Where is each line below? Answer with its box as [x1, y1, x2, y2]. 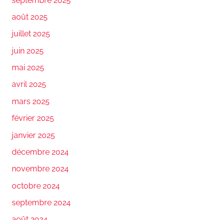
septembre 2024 [12, 198, 71, 208]
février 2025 [12, 113, 54, 123]
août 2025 [12, 12, 48, 22]
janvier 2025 [12, 130, 55, 140]
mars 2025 [12, 96, 50, 106]
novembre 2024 [12, 164, 69, 174]
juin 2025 [12, 46, 44, 55]
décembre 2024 [12, 147, 69, 157]
